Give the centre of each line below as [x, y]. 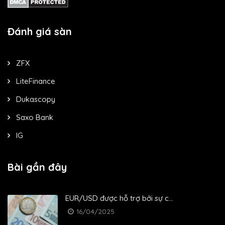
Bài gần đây [37, 167]
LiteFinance [36, 81]
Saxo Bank [35, 117]
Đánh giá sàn [40, 31]
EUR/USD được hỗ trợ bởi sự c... [119, 198]
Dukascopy [36, 99]
